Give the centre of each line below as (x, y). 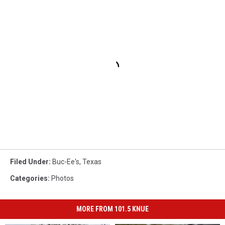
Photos (63, 179)
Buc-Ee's (66, 162)
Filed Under (29, 162)
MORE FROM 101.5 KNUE (113, 209)
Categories (29, 179)
